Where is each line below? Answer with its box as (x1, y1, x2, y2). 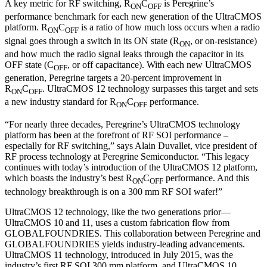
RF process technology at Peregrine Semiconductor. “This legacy (5, 151, 249, 162)
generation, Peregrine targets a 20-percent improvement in (5, 72, 222, 83)
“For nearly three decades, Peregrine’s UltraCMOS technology (5, 119, 240, 130)
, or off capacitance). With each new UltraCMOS (67, 59, 252, 70)
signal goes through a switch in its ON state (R (5, 35, 179, 46)
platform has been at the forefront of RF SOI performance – (5, 130, 228, 141)
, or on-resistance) (190, 35, 257, 46)
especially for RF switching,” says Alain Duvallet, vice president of (5, 141, 257, 151)
